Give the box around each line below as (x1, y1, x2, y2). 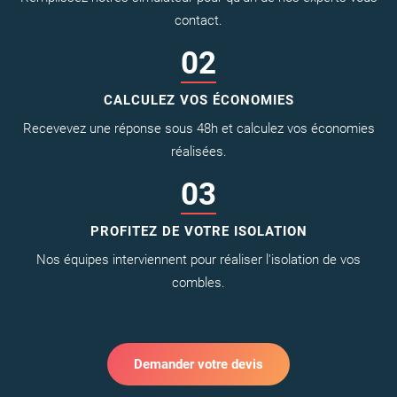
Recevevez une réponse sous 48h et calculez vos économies (22, 120, 375, 136)
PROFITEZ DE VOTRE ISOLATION (90, 222, 307, 239)
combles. (172, 274, 225, 291)
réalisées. (170, 143, 227, 160)
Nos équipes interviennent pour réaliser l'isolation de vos (36, 251, 361, 268)
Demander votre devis (134, 355, 263, 372)
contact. (175, 12, 222, 28)
